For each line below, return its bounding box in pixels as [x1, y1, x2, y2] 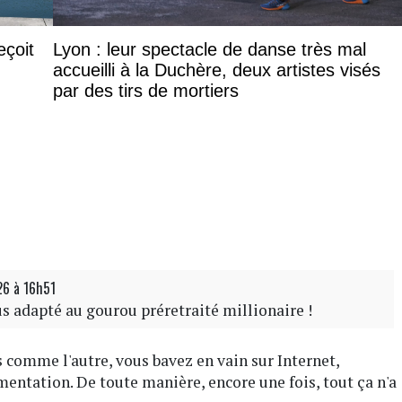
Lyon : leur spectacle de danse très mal [53, 39, 366, 59]
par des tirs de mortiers [53, 80, 239, 100]
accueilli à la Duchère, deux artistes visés [53, 59, 380, 80]
